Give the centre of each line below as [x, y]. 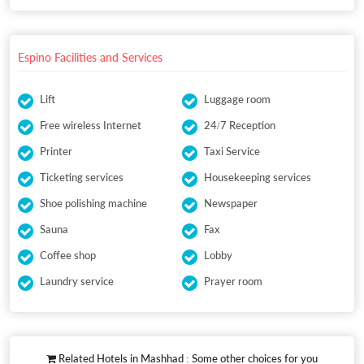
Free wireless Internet [91, 126]
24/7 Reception [240, 126]
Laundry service [77, 282]
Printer [56, 152]
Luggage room [237, 100]
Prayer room [233, 282]
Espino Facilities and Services [90, 58]
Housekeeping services [258, 178]
